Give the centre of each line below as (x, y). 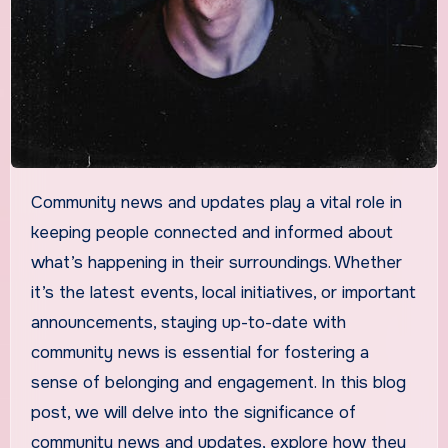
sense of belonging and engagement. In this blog (218, 382)
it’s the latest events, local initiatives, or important (223, 292)
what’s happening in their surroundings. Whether (216, 262)
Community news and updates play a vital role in (36, 202)
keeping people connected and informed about (211, 232)
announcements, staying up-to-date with (188, 322)
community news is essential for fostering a (199, 352)
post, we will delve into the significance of (193, 412)
